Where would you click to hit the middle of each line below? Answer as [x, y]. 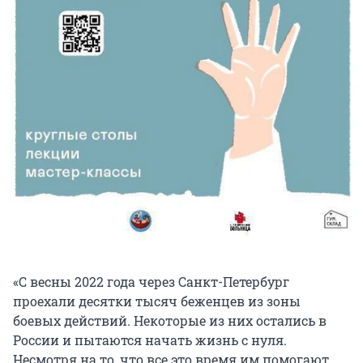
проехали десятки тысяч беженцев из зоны [157, 301]
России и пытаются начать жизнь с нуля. [150, 340]
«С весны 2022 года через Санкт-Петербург [151, 281]
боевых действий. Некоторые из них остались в [170, 320]
